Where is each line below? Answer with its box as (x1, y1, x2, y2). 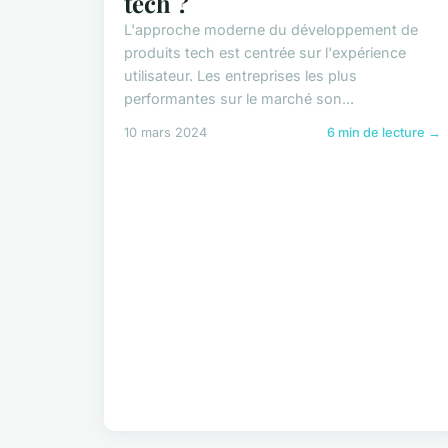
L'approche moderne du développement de (124, 21, 418, 39)
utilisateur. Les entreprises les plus (124, 67, 357, 85)
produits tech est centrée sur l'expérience (124, 44, 406, 62)
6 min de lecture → (327, 125, 442, 141)
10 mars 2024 (124, 125, 207, 141)
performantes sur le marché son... (124, 90, 354, 108)
